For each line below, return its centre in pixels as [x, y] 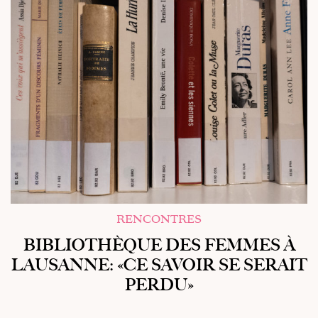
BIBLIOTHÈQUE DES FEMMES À [159, 245]
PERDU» [159, 285]
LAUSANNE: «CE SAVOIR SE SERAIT [159, 265]
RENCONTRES [159, 220]
